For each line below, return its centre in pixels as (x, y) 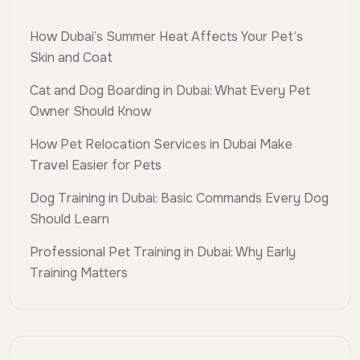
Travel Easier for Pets (96, 166)
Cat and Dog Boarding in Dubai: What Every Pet (170, 91)
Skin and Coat (71, 58)
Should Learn (70, 219)
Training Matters (79, 273)
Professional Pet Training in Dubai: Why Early (163, 252)
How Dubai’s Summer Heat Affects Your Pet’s (166, 37)
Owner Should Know (90, 112)
